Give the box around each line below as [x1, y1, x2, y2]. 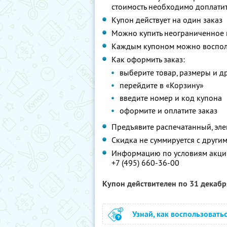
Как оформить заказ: [111, 54, 185, 64]
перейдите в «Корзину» [120, 80, 204, 90]
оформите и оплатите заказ [120, 105, 217, 116]
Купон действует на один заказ [111, 15, 222, 25]
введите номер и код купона [120, 93, 222, 103]
